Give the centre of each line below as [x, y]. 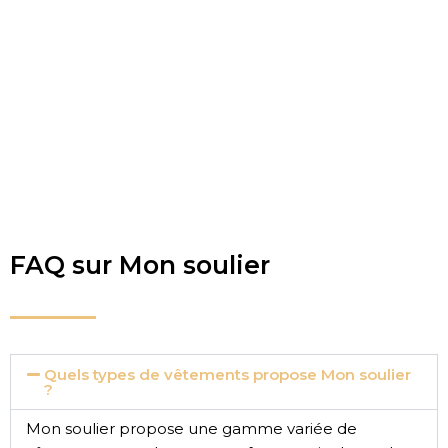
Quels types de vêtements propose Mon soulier [227, 375]
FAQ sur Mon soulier [140, 265]
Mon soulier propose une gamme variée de [191, 429]
